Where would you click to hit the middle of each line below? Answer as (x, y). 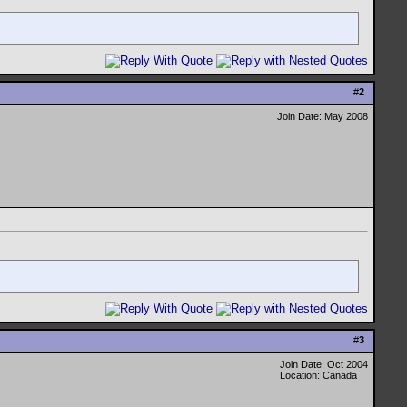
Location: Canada (318, 375)
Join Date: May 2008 (323, 116)
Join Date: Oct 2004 (324, 364)
